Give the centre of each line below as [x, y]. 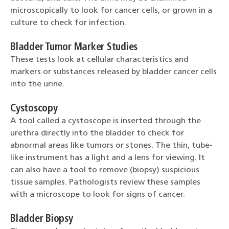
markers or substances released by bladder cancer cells [113, 72]
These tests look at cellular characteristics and [99, 60]
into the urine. [37, 84]
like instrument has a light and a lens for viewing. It [108, 158]
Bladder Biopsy [42, 219]
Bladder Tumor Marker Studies [74, 47]
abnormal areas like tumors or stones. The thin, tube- [111, 145]
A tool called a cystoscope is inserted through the [106, 121]
